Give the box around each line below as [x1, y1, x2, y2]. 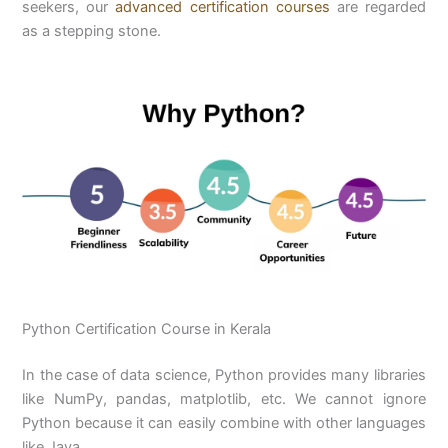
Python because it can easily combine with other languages [22, 413, 426, 432]
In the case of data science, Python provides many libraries [22, 365, 426, 384]
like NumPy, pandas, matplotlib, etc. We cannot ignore [22, 389, 426, 408]
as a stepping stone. [22, 22, 162, 41]
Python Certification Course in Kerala [22, 319, 272, 338]
